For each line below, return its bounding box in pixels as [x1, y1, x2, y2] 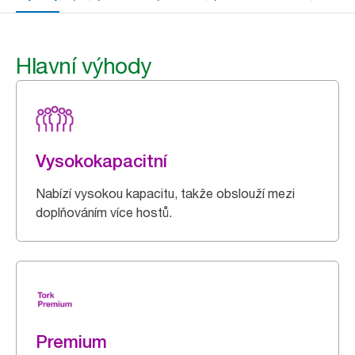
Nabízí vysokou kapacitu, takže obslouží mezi [36, 185, 295, 201]
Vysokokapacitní [36, 151, 167, 171]
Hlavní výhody [16, 52, 151, 79]
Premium [36, 331, 107, 352]
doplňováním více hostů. [36, 204, 172, 220]
